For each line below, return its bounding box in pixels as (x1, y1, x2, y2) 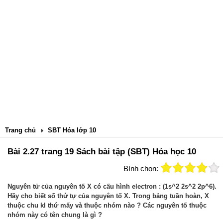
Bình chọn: (123, 164, 158, 173)
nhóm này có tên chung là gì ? (7, 211, 102, 219)
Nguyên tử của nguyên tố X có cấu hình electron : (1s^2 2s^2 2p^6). (7, 183, 217, 190)
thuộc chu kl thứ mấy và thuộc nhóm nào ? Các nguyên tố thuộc (7, 202, 207, 209)
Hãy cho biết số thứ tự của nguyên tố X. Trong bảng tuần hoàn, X (7, 192, 209, 200)
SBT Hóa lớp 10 (48, 126, 96, 134)
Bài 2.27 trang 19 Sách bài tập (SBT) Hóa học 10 (7, 147, 196, 156)
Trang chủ (5, 126, 36, 134)
